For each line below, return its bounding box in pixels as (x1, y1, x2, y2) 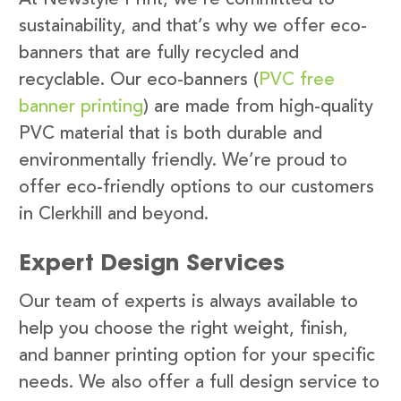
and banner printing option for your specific (19, 346, 375, 365)
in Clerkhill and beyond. (19, 205, 209, 224)
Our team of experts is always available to (19, 293, 358, 311)
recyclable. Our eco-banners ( (19, 71, 259, 90)
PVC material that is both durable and (19, 124, 322, 143)
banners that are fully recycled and (19, 44, 299, 63)
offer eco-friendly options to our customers (19, 178, 374, 197)
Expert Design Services (19, 247, 285, 277)
